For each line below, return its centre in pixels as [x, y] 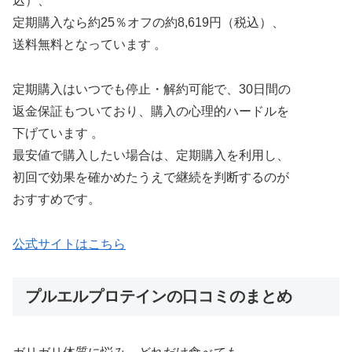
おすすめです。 [57, 199]
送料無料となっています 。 [90, 45]
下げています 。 [58, 133]
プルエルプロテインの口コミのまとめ [159, 297]
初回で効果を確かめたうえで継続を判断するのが [151, 177]
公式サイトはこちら [69, 244]
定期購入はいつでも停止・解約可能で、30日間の [152, 89]
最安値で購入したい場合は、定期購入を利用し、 [151, 155]
